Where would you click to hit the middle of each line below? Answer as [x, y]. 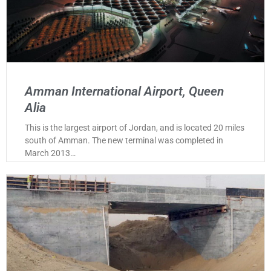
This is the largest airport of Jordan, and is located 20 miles [135, 128]
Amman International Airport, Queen [124, 92]
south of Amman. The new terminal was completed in [124, 141]
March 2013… [50, 153]
